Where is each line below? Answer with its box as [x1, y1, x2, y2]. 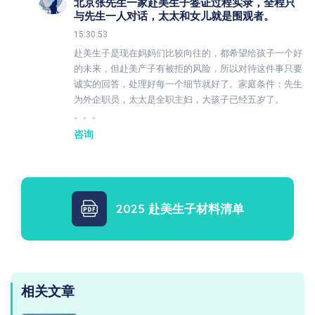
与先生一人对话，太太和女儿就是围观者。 [74, 8, 274, 22]
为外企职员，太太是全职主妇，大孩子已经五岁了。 [74, 94, 284, 105]
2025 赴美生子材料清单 [115, 200, 244, 216]
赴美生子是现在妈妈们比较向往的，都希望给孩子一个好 [74, 47, 302, 58]
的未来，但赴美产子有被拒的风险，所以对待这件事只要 [74, 63, 302, 74]
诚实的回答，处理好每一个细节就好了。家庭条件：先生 [74, 78, 302, 89]
